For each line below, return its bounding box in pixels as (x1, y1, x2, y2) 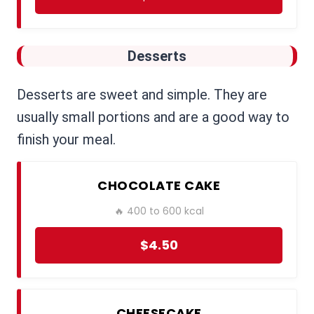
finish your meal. (17, 131, 116, 149)
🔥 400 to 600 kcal (114, 204, 204, 219)
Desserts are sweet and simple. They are (17, 86, 267, 104)
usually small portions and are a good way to (17, 109, 289, 126)
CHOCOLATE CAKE (97, 177, 220, 195)
